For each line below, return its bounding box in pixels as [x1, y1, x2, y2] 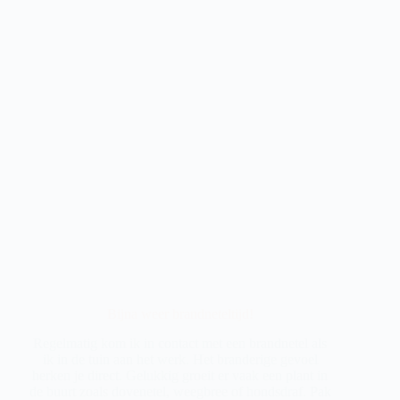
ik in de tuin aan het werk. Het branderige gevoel [42, 351, 318, 367]
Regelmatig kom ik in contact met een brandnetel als [33, 335, 328, 351]
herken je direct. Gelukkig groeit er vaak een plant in [32, 367, 329, 383]
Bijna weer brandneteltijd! [106, 306, 254, 322]
